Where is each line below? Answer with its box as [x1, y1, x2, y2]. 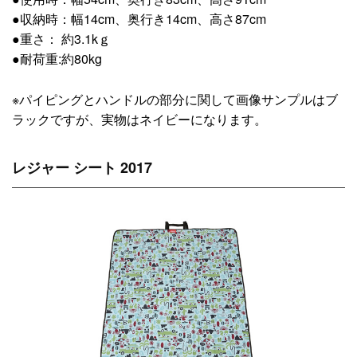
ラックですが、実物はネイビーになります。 [12, 109, 267, 128]
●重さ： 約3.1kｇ [12, 29, 111, 49]
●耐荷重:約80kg [12, 49, 102, 69]
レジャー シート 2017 [12, 156, 152, 178]
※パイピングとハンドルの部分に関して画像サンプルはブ [12, 89, 338, 108]
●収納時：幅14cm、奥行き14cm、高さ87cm [12, 10, 266, 29]
